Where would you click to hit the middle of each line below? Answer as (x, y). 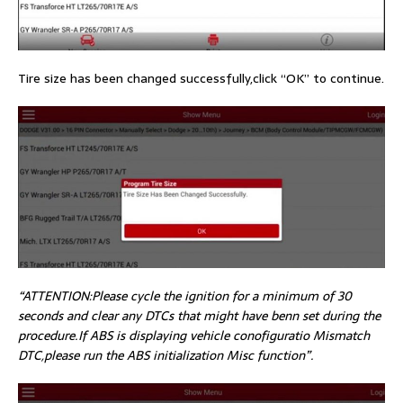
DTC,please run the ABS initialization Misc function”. (166, 356)
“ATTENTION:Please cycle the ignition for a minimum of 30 (185, 296)
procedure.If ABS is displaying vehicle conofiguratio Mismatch (194, 336)
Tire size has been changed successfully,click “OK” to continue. (201, 79)
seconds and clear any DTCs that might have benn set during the (199, 316)
